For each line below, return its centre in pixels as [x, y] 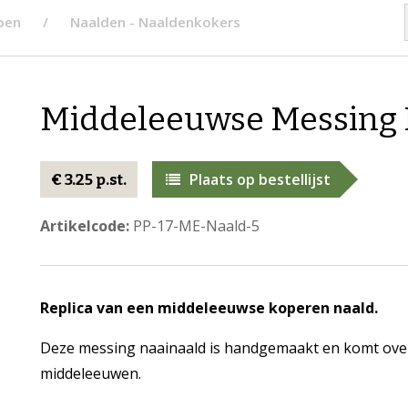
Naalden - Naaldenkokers [155, 22]
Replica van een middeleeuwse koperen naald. [209, 308]
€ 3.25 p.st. [88, 179]
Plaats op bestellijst [260, 179]
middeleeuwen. [90, 373]
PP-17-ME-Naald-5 [194, 226]
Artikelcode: [84, 226]
